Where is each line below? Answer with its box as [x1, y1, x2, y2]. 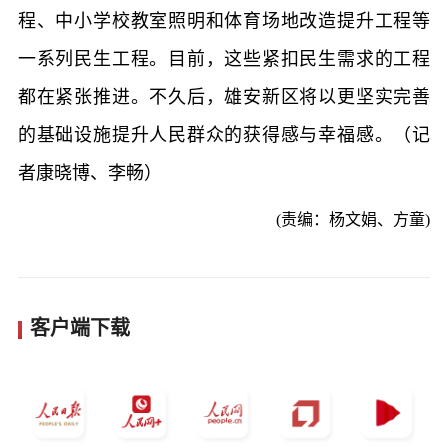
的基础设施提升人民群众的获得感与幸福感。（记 [17, 124, 431, 145]
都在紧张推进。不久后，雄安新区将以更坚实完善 [17, 86, 431, 107]
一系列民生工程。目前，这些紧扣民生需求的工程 [17, 48, 431, 69]
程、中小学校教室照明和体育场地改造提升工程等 [17, 10, 431, 31]
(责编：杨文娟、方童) [276, 210, 431, 228]
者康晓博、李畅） [17, 162, 162, 183]
